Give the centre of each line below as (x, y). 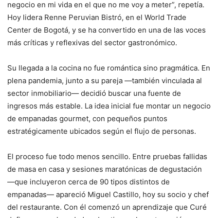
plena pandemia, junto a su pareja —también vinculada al (105, 80)
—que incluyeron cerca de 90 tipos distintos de (89, 182)
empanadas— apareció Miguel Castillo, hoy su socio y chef (108, 194)
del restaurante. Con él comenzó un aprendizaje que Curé (107, 207)
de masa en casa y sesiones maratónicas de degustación (105, 169)
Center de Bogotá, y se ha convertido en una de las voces (107, 30)
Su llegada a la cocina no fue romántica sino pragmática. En (109, 68)
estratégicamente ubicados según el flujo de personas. (102, 131)
